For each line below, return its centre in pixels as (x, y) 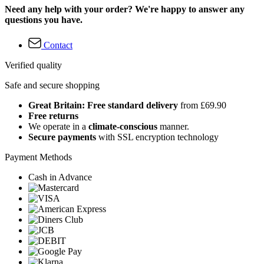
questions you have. (44, 19)
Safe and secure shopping (52, 85)
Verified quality (33, 65)
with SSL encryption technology (157, 137)
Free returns (53, 116)
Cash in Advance (60, 177)
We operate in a (58, 127)
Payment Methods (38, 157)
